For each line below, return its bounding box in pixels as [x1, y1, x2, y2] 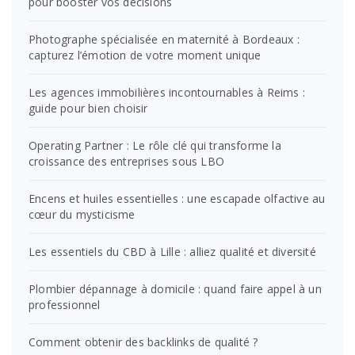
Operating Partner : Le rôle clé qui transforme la [29, 137, 281, 153]
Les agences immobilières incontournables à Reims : [29, 84, 306, 100]
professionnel [29, 296, 101, 312]
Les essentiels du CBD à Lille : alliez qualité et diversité [29, 243, 316, 259]
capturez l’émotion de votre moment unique [29, 47, 261, 63]
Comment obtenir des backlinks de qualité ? [29, 334, 258, 349]
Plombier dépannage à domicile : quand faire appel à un [29, 281, 322, 296]
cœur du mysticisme [29, 206, 136, 222]
